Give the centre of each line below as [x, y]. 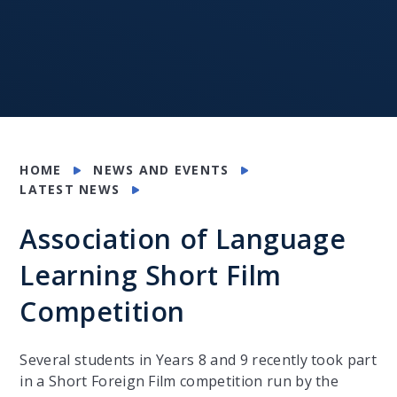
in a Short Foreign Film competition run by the [179, 381]
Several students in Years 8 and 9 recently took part [198, 360]
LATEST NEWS [70, 189]
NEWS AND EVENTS [161, 170]
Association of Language [183, 238]
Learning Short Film [151, 275]
